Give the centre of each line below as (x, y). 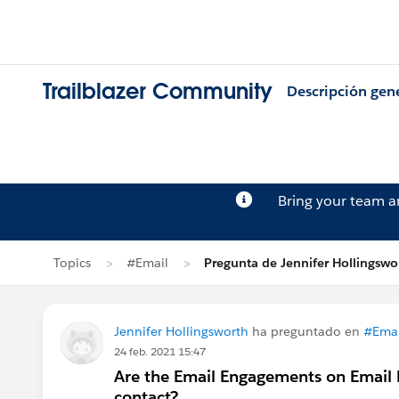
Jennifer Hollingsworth (181, 331)
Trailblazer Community (158, 92)
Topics (72, 263)
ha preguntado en (306, 331)
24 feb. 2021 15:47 (160, 351)
